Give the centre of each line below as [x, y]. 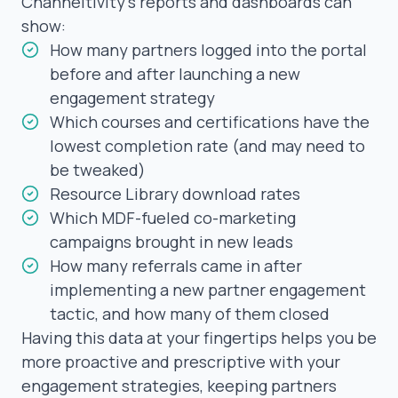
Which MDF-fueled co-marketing [173, 217]
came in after [250, 265]
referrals [164, 265]
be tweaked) [98, 169]
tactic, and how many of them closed [190, 313]
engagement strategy [132, 97]
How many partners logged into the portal [208, 49]
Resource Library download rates [175, 193]
